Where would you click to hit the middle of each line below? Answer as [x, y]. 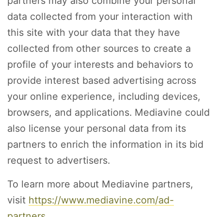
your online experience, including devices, [104, 97]
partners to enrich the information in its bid [105, 145]
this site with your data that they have [94, 33]
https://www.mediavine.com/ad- [101, 200]
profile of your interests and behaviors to [100, 65]
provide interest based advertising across [102, 81]
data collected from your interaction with [100, 17]
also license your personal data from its [97, 129]
